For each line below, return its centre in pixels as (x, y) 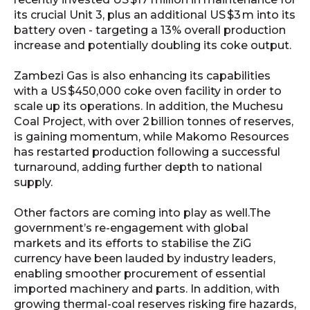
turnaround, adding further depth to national (138, 167)
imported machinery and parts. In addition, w (139, 289)
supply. (33, 182)
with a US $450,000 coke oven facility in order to (148, 91)
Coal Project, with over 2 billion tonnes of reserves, (154, 121)
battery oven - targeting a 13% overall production (150, 30)
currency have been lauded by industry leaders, (145, 259)
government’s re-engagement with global (131, 228)
